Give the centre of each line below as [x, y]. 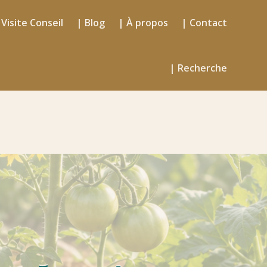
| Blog [90, 23]
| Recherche [198, 68]
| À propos [143, 23]
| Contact [204, 23]
